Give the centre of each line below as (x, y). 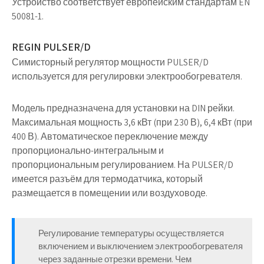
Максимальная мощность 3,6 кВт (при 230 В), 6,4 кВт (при (132, 122)
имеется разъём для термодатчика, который (107, 179)
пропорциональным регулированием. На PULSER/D (123, 165)
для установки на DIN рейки (174, 108)
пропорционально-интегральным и (88, 151)
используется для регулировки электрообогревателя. (127, 76)
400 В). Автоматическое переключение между (110, 136)
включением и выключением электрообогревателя (141, 246)
